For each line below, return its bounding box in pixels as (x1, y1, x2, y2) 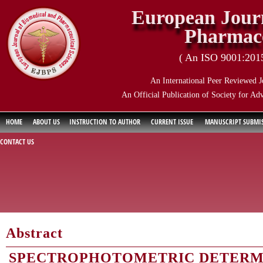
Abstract (6, 225, 63, 241)
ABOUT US (33, 117, 60, 127)
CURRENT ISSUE (151, 117, 193, 127)
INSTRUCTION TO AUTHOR (69, 117, 140, 127)
